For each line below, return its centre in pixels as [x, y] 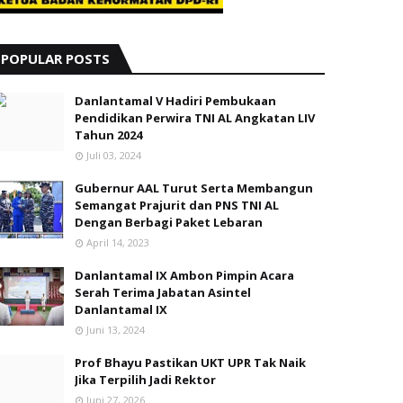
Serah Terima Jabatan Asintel [163, 292]
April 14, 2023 [118, 242]
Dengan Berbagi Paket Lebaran [169, 222]
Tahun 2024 [108, 135]
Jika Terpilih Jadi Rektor [145, 380]
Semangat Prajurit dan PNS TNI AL [177, 205]
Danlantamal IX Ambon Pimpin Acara [184, 275]
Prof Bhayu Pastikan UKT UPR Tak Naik [190, 363]
